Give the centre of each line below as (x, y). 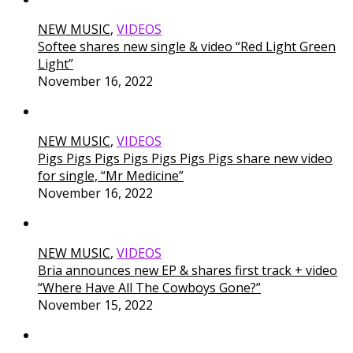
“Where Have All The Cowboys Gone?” (149, 287)
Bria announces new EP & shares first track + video (188, 270)
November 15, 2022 (95, 305)
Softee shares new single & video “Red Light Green (187, 46)
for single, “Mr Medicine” (111, 175)
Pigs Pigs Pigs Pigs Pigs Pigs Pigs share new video (185, 158)
